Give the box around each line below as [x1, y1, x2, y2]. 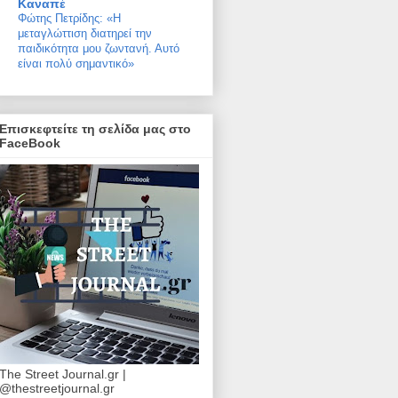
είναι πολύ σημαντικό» [18, 56, 134, 70]
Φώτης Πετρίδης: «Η [18, 11, 121, 25]
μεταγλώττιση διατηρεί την [18, 26, 152, 40]
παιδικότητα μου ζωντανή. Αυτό [18, 41, 179, 55]
